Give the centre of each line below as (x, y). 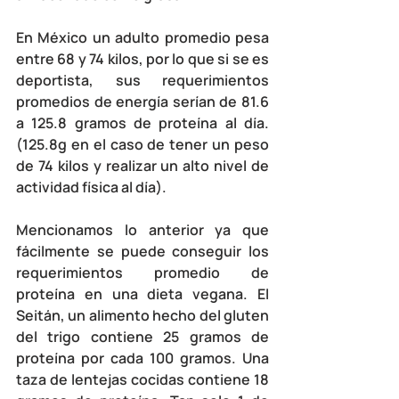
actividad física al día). (91, 187)
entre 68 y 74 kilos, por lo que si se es (142, 58)
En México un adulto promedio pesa (142, 37)
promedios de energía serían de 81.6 (142, 101)
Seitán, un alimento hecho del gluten (142, 315)
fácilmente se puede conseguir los (142, 251)
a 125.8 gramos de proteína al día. (142, 122)
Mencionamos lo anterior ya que (142, 229)
